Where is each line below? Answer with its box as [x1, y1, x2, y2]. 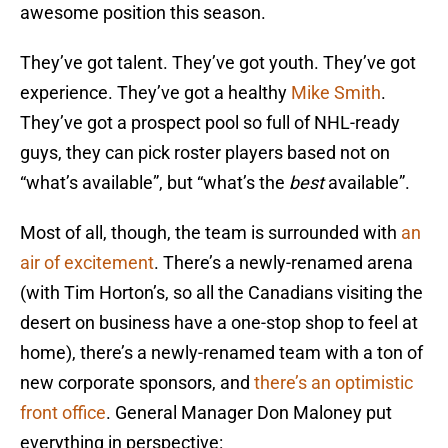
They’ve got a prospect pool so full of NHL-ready [20, 112, 400, 134]
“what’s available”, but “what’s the [20, 172, 289, 194]
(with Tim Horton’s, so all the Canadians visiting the [20, 282, 423, 304]
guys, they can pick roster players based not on [20, 142, 390, 164]
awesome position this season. [20, 2, 266, 24]
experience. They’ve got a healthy [20, 82, 291, 104]
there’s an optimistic [254, 372, 413, 394]
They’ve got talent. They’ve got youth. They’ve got [20, 52, 416, 74]
